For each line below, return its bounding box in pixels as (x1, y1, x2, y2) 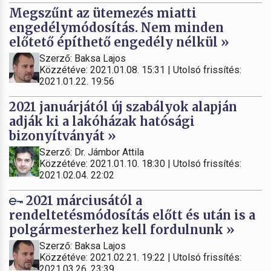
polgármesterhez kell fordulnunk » (9, 221, 235, 237)
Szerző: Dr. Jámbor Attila (39, 146, 144, 158)
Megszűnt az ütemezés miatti (9, 5, 197, 21)
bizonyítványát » (9, 128, 116, 143)
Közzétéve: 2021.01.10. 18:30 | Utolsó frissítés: (39, 157, 241, 169)
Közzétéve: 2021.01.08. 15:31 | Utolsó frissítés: (39, 64, 241, 76)
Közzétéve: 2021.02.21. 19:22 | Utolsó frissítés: (39, 251, 241, 263)
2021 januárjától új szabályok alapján (9, 99, 237, 114)
